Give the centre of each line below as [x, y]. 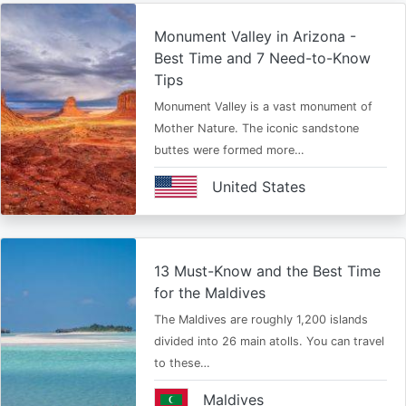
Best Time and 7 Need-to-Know [262, 58]
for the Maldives [209, 293]
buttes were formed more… [229, 150]
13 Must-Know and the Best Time [267, 271]
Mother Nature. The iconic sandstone [256, 128]
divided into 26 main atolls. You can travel [269, 341]
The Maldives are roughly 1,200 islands [261, 319]
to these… [182, 363]
